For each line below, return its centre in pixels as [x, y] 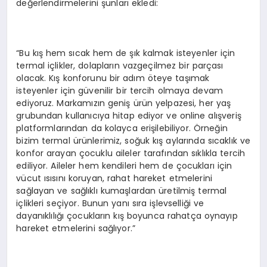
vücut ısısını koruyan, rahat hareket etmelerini [114, 178]
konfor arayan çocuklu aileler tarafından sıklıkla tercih [131, 153]
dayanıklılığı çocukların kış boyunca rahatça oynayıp [127, 215]
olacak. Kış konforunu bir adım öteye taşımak [113, 78]
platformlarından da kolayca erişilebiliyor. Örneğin [122, 128]
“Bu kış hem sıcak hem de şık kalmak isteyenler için [126, 53]
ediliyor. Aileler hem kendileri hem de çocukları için [124, 165]
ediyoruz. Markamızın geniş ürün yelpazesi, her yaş [124, 103]
